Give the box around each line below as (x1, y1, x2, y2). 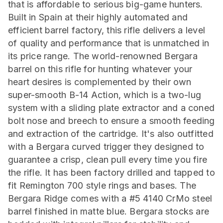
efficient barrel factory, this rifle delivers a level (8, 25, 205, 35)
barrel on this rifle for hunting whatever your (8, 64, 193, 74)
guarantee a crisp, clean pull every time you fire (8, 154, 208, 165)
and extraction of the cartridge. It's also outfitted (8, 128, 214, 139)
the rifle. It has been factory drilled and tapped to (8, 167, 215, 178)
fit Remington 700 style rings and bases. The (8, 180, 197, 191)
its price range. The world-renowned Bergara (8, 51, 198, 61)
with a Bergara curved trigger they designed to (8, 141, 205, 152)
